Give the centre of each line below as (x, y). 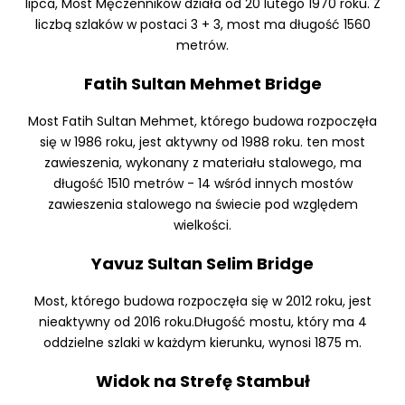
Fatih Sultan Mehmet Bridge (202, 84)
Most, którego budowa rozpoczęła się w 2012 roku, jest (202, 301)
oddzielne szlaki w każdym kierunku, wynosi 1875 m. (202, 343)
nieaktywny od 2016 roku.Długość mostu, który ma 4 (202, 322)
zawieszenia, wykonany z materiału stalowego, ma (202, 163)
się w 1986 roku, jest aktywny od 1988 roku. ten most (202, 142)
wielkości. (202, 226)
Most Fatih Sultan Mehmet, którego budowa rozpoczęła (202, 122)
